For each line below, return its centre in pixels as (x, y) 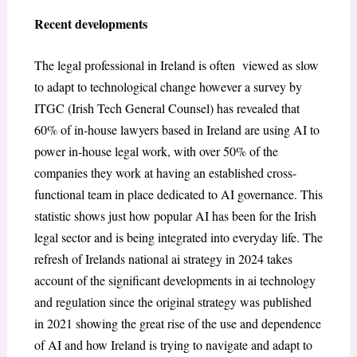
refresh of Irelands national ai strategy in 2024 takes (163, 259)
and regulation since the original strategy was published (173, 302)
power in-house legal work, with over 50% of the (156, 151)
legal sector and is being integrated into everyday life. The (178, 237)
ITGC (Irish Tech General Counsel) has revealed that (167, 108)
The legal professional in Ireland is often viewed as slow (176, 65)
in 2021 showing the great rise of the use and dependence (177, 324)
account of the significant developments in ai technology (175, 280)
